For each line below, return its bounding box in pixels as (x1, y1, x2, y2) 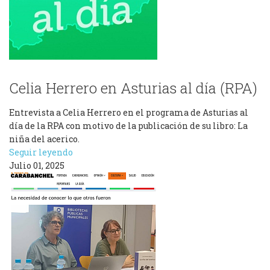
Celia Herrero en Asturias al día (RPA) (9, 78, 257, 98)
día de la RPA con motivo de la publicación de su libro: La (9, 120, 248, 131)
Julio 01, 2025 (9, 160, 64, 171)
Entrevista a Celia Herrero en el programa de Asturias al (9, 107, 248, 118)
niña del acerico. (9, 133, 80, 145)
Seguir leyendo (9, 146, 73, 158)
